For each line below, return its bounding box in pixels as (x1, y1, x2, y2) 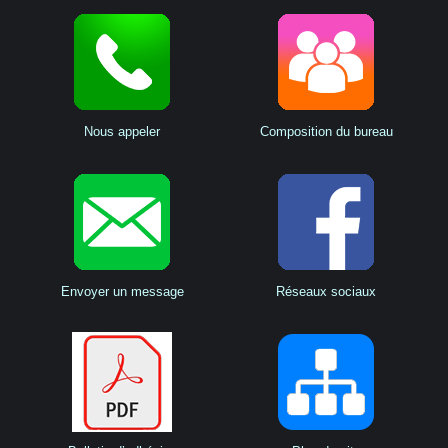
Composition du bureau (259, 123, 393, 139)
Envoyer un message (60, 283, 184, 299)
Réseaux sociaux (276, 283, 376, 299)
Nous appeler (84, 123, 160, 139)
